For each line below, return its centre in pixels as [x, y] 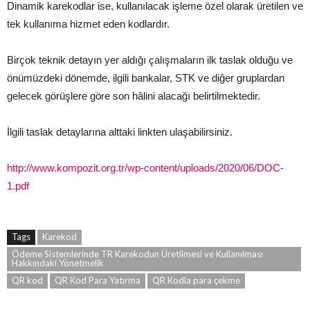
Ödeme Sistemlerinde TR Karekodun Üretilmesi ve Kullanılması [137, 254]
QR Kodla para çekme [196, 281]
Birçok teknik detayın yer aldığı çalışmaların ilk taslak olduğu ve [150, 60]
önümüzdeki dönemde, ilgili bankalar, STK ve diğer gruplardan [146, 78]
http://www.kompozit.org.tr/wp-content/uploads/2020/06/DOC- [145, 168]
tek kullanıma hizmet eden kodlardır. [88, 24]
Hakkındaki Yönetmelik [58, 263]
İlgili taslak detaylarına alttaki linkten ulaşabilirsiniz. [120, 132]
